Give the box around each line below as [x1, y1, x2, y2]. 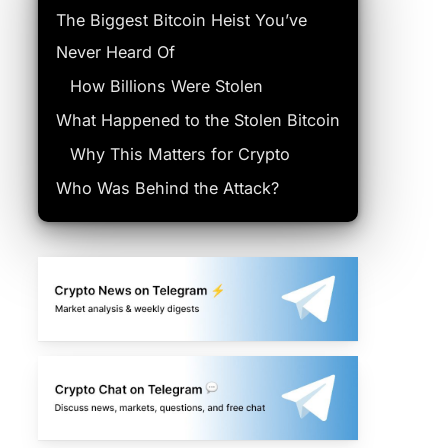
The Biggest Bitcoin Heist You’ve [55, 10, 307, 30]
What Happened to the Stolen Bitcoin [55, 110, 340, 130]
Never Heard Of [55, 42, 175, 62]
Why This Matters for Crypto [69, 144, 290, 164]
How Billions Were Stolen [69, 76, 263, 96]
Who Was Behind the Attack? [55, 178, 279, 198]
